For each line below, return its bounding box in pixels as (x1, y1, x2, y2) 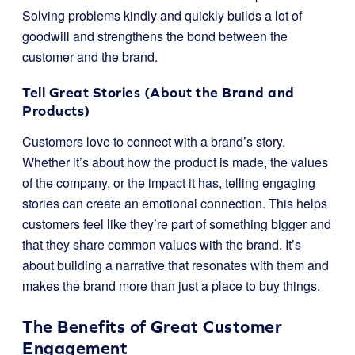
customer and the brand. (22, 48, 158, 66)
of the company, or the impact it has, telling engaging (22, 174, 315, 192)
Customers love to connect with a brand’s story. (22, 132, 285, 151)
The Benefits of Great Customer (22, 317, 282, 337)
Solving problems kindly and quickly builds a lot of (22, 6, 302, 25)
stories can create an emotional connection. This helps (22, 194, 327, 212)
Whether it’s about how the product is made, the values (22, 153, 328, 171)
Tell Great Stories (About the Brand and (22, 84, 295, 101)
